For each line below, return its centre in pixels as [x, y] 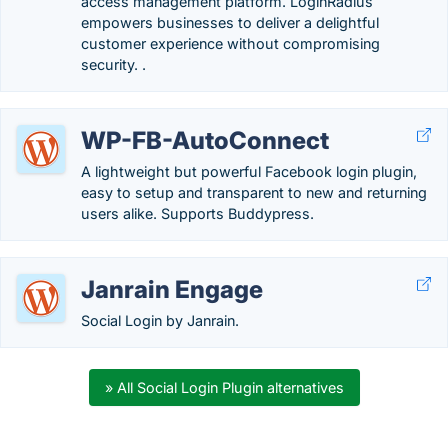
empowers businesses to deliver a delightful [230, 22]
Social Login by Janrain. [160, 320]
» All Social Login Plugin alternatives [224, 387]
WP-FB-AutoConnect [205, 140]
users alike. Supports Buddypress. [197, 213]
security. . [113, 64]
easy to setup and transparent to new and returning [254, 192]
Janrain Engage [172, 289]
